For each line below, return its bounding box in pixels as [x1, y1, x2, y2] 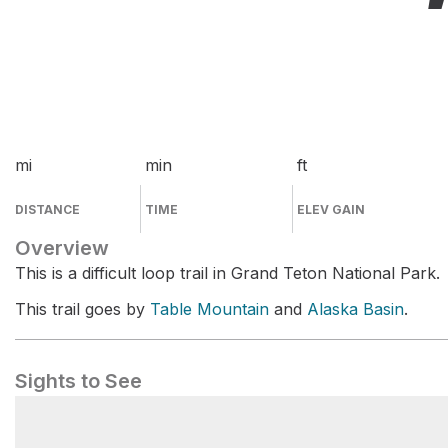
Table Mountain [150, 299, 269, 319]
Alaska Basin [307, 299, 404, 319]
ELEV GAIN [297, 202, 366, 217]
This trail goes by [15, 299, 150, 319]
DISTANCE [15, 202, 80, 217]
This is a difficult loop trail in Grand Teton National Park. [15, 263, 440, 283]
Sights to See [15, 369, 142, 393]
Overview [15, 236, 109, 260]
